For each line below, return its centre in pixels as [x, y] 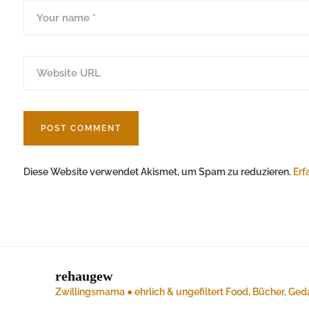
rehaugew [84, 276]
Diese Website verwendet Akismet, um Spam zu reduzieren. [158, 171]
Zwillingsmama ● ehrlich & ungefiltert [139, 292]
